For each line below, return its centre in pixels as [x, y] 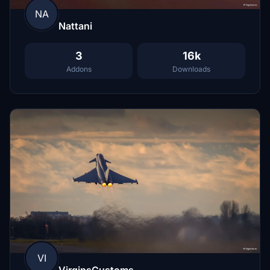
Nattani [75, 26]
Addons [79, 69]
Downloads [191, 69]
